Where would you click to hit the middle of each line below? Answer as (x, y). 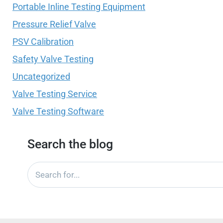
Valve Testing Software (58, 111)
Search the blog (70, 144)
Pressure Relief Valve (54, 24)
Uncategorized (41, 76)
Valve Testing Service (55, 94)
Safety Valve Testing (53, 59)
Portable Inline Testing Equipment (79, 7)
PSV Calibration (43, 42)
